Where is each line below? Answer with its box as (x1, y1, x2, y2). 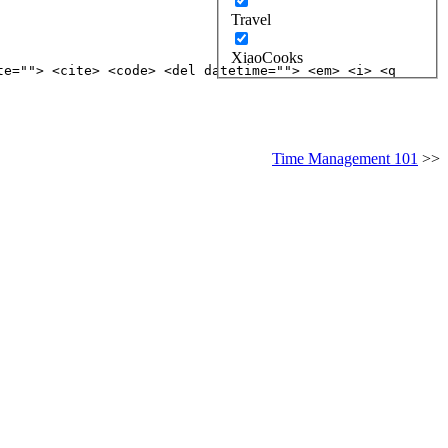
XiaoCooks (231, 49, 303, 67)
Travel (231, 11, 271, 29)
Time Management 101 (272, 150, 418, 168)
